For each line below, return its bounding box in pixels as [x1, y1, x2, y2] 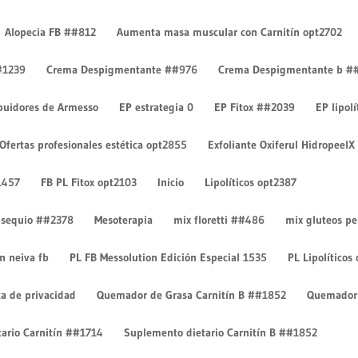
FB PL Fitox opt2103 [41, 175, 137, 189]
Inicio [157, 175, 185, 189]
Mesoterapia [94, 213, 153, 227]
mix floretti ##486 [173, 213, 265, 227]
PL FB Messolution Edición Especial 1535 [70, 250, 268, 265]
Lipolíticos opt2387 [205, 175, 297, 189]
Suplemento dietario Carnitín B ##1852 [124, 325, 318, 340]
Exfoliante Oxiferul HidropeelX [208, 137, 356, 152]
